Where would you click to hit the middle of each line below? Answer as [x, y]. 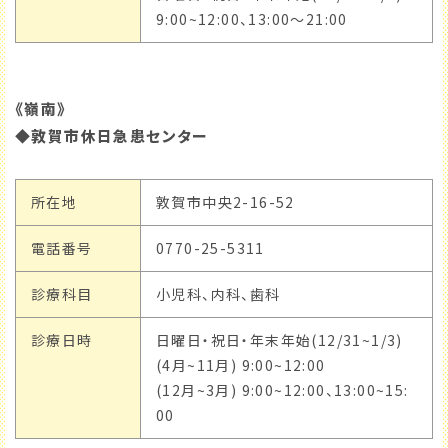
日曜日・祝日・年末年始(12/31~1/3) [279, 340]
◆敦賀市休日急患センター [112, 136]
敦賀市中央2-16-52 [225, 202]
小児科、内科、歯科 [218, 294]
